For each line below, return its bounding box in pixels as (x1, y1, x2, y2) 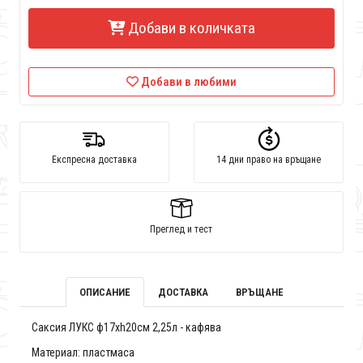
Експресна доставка (51, 154, 137, 166)
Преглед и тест (150, 224, 213, 236)
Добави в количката (127, 19, 255, 38)
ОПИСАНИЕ (79, 286, 130, 299)
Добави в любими (140, 75, 237, 90)
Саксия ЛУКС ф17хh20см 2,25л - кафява (31, 321, 221, 335)
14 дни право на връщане (216, 154, 321, 166)
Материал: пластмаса (31, 346, 135, 360)
